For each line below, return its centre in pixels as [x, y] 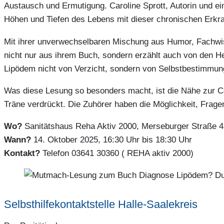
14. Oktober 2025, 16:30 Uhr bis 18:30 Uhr [111, 139]
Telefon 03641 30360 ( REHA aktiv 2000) [117, 153]
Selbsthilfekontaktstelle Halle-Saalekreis [101, 204]
